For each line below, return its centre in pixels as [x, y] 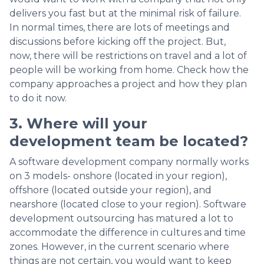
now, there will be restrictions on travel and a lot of [128, 55]
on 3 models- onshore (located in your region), [118, 176]
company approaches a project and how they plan [128, 84]
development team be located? [129, 141]
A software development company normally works [129, 161]
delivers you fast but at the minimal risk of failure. [125, 13]
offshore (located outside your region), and [110, 190]
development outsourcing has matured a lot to [121, 218]
